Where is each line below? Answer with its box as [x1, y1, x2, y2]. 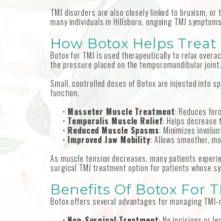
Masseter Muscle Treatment [68, 106, 175, 118]
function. [50, 87, 80, 99]
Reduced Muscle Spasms [68, 124, 159, 137]
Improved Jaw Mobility [68, 134, 150, 146]
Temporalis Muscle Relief [68, 115, 163, 127]
